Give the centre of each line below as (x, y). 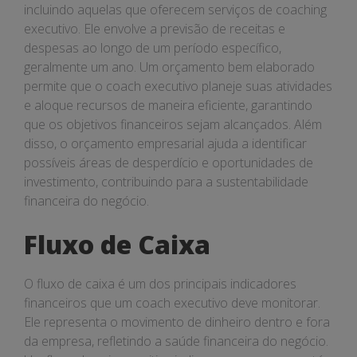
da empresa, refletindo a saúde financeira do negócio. (176, 341)
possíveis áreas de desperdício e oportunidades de (169, 163)
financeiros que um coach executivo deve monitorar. (172, 303)
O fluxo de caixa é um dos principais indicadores (160, 284)
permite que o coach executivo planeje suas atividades (178, 86)
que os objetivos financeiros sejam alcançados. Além (173, 124)
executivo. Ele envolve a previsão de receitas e (155, 29)
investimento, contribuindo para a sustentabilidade (166, 182)
